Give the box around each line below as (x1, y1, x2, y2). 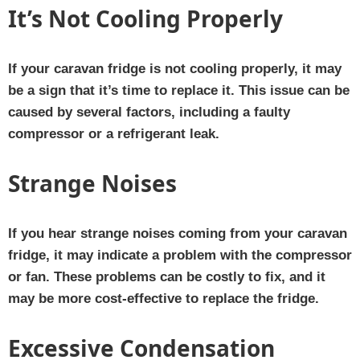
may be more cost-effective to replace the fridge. (8, 290, 319, 306)
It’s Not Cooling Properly (8, 2, 283, 34)
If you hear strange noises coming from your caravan (8, 225, 347, 241)
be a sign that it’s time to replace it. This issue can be (8, 82, 350, 98)
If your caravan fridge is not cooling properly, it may (8, 60, 342, 76)
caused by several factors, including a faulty (8, 104, 290, 120)
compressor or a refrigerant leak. (8, 125, 219, 141)
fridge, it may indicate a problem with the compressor (8, 247, 352, 263)
